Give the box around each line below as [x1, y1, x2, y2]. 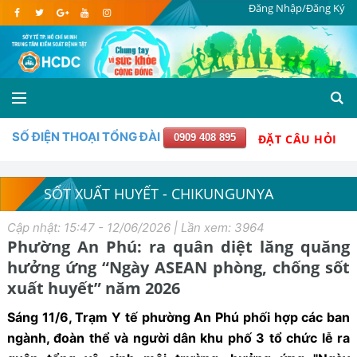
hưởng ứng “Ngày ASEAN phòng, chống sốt [6, 256, 351, 278]
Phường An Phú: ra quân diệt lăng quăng [6, 235, 351, 257]
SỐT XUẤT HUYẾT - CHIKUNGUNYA [44, 183, 273, 203]
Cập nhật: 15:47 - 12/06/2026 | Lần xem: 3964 [6, 219, 265, 235]
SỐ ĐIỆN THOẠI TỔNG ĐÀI [12, 128, 160, 144]
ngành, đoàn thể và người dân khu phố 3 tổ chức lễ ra [6, 329, 351, 346]
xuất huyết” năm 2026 [6, 277, 180, 299]
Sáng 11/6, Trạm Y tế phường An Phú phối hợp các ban [6, 308, 351, 325]
